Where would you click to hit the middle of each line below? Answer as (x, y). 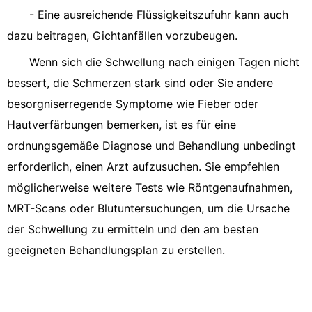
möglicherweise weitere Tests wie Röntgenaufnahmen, (150, 187)
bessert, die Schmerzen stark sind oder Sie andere (140, 83)
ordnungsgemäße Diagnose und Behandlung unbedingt (151, 146)
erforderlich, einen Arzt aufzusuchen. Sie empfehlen (143, 166)
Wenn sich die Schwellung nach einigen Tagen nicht (164, 62)
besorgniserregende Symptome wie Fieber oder (133, 104)
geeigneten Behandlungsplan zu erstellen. (116, 250)
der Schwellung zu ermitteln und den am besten (133, 229)
